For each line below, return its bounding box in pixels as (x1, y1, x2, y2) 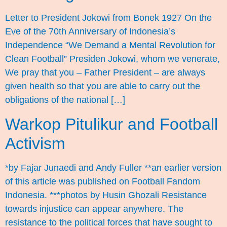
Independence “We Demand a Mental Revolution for (5, 40, 215, 51)
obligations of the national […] (5, 95, 125, 105)
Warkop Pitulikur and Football (5, 115, 218, 133)
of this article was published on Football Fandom (5, 176, 200, 186)
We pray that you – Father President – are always (5, 67, 205, 78)
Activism (5, 134, 65, 153)
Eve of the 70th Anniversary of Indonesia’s (5, 26, 175, 37)
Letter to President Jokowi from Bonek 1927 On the (5, 13, 212, 23)
